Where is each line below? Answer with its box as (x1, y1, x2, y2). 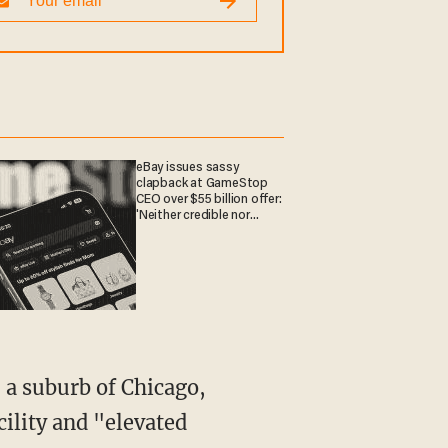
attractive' (136, 224, 196, 239)
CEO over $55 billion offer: (136, 192, 282, 207)
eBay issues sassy (136, 160, 239, 175)
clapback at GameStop (136, 176, 268, 191)
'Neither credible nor (136, 208, 250, 223)
